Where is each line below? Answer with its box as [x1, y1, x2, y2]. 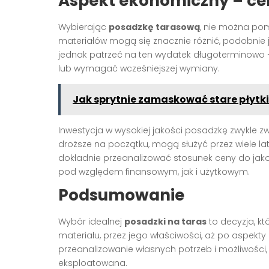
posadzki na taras [124, 216, 207, 228]
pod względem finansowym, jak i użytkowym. [58, 166, 250, 178]
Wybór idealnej [58, 216, 124, 228]
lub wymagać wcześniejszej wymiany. [58, 62, 220, 75]
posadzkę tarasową [109, 21, 200, 34]
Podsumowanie [58, 184, 184, 207]
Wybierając [58, 21, 109, 34]
